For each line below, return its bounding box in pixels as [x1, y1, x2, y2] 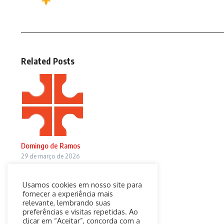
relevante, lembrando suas [22, 198, 110, 207]
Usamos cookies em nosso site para [22, 180, 142, 189]
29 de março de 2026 [21, 152, 79, 160]
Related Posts [21, 55, 75, 66]
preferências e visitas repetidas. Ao [22, 207, 138, 216]
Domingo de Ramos [21, 141, 80, 150]
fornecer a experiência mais [22, 189, 113, 198]
